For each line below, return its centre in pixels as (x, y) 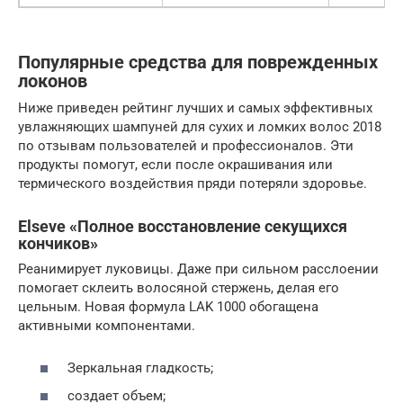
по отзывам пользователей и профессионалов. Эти (186, 146)
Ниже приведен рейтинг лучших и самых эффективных (195, 108)
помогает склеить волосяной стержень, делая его (179, 288)
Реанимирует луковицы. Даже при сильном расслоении (198, 269)
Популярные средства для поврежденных (198, 62)
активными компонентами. (107, 326)
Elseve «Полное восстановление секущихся (183, 227)
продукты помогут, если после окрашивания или (175, 165)
